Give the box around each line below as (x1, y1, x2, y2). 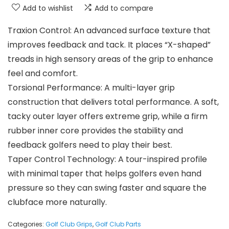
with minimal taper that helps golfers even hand (8, 167, 201, 179)
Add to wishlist (22, 3, 73, 13)
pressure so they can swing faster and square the (8, 181, 207, 194)
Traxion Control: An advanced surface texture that (8, 24, 211, 36)
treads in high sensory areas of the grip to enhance (8, 53, 213, 65)
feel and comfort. (8, 67, 78, 79)
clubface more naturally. (8, 196, 107, 208)
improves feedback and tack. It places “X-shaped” (8, 38, 211, 51)
